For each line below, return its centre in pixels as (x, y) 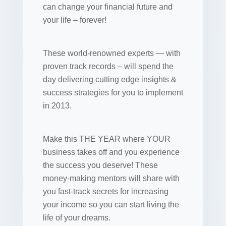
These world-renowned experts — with (111, 53)
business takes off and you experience (111, 152)
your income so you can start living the (111, 205)
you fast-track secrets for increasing (105, 191)
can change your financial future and (107, 7)
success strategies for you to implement (113, 93)
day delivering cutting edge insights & (109, 79)
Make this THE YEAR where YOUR (106, 139)
